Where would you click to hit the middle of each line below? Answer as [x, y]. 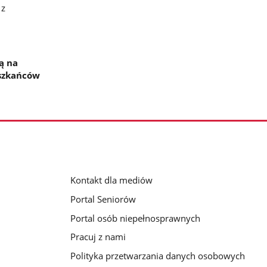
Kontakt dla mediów [111, 180]
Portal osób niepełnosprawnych [135, 218]
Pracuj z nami [98, 237]
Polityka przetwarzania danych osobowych [157, 256]
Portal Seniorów [103, 199]
